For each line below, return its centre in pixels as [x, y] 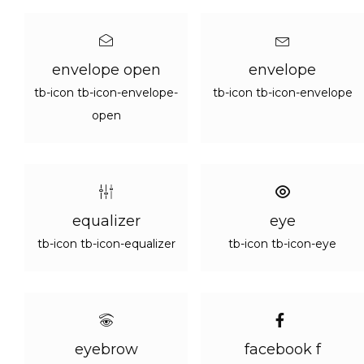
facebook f [282, 349]
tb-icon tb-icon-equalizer [106, 244]
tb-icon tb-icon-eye [282, 244]
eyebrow [106, 349]
